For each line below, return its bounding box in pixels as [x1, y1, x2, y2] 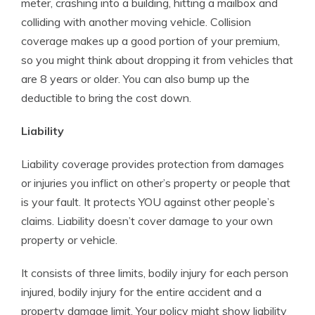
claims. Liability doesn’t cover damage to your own [21, 214, 273, 228]
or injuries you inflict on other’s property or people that [21, 176, 290, 190]
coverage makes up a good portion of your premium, [21, 34, 280, 48]
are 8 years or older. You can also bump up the [21, 72, 250, 86]
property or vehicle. [21, 233, 117, 247]
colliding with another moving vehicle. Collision [21, 15, 251, 29]
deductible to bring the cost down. [21, 91, 191, 105]
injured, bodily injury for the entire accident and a [21, 285, 262, 299]
